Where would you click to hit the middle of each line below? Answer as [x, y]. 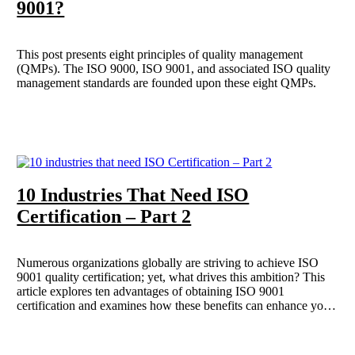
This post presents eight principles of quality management [160, 54]
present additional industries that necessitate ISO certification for [177, 334]
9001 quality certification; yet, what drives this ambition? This [171, 277]
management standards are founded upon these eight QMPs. [167, 82]
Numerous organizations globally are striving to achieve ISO [168, 263]
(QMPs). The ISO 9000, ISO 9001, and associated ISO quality [174, 68]
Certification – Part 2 [104, 217]
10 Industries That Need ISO [133, 195]
